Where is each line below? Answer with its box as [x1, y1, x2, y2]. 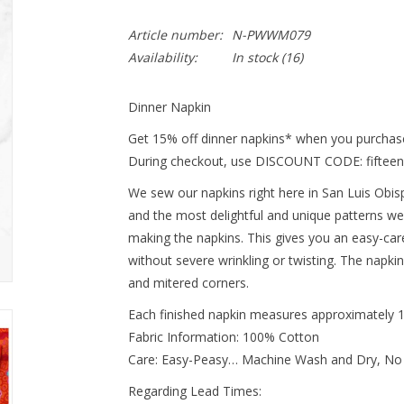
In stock [231, 49, 278, 66]
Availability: [127, 49, 197, 66]
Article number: [127, 26, 223, 43]
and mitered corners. [127, 274, 249, 291]
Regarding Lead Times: [127, 382, 262, 399]
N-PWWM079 [231, 26, 310, 43]
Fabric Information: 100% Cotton [127, 328, 319, 345]
